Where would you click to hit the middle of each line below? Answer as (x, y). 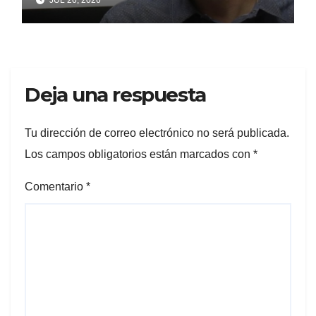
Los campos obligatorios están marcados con (139, 154)
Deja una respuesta (115, 94)
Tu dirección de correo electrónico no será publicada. (157, 133)
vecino (63, 27)
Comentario (55, 187)
